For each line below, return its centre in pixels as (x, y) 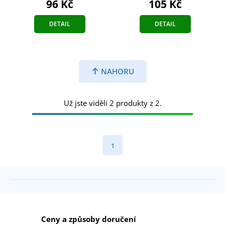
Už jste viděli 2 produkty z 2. (113, 103)
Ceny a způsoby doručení (89, 219)
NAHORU (116, 71)
